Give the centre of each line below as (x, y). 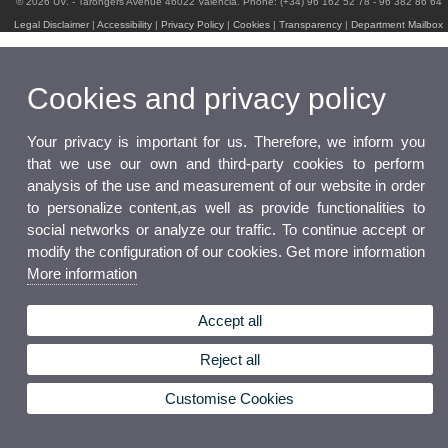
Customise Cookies (230, 398)
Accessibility (125, 25)
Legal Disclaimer (52, 25)
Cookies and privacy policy (206, 98)
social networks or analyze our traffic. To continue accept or (226, 229)
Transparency (311, 25)
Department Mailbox (397, 25)
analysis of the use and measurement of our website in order (226, 185)
